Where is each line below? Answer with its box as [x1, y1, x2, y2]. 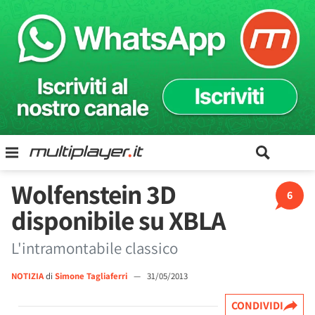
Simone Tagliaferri [55, 270, 129, 282]
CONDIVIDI [231, 298, 283, 313]
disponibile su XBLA [11, 202, 225, 238]
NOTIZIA [11, 270, 44, 282]
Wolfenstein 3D [11, 176, 176, 212]
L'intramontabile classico [11, 238, 178, 259]
